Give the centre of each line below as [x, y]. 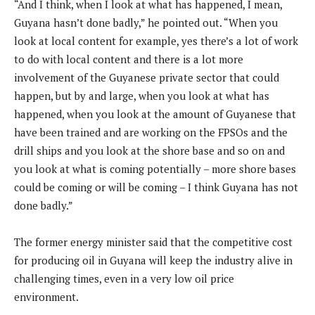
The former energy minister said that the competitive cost [153, 242]
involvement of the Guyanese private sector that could [147, 78]
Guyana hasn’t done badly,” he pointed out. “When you [146, 23]
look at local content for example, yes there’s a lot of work [156, 41]
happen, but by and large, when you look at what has [142, 96]
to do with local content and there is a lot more [129, 59]
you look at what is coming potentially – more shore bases [155, 169]
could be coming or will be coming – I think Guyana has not [156, 187]
